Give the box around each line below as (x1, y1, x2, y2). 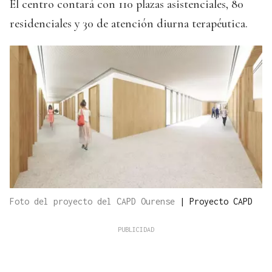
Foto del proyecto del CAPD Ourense (10, 195, 180, 206)
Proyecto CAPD (189, 195, 253, 206)
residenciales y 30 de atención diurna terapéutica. (10, 16, 248, 32)
